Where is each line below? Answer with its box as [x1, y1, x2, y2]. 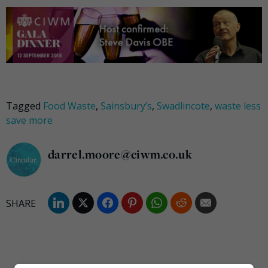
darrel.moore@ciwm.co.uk [48, 146, 192, 163]
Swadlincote [157, 99, 210, 113]
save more [6, 114, 53, 127]
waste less [215, 99, 261, 113]
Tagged [6, 99, 43, 113]
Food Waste [43, 99, 96, 113]
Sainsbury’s [100, 99, 152, 113]
